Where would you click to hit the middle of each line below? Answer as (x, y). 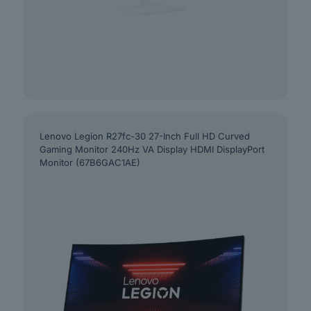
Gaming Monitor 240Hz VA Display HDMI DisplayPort (152, 150)
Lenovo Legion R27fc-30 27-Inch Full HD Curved (145, 136)
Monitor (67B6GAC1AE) (90, 163)
